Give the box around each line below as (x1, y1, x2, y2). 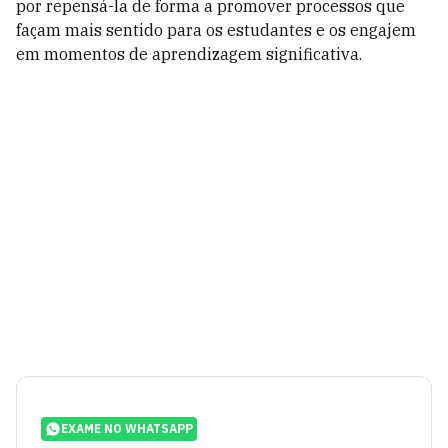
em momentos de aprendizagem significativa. (16, 44, 362, 64)
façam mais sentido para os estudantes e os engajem (16, 20, 416, 40)
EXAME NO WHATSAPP (61, 421, 193, 436)
